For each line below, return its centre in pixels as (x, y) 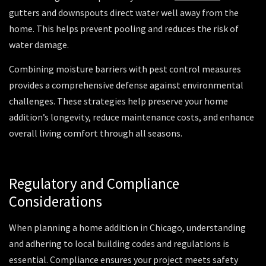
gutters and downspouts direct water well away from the (124, 12)
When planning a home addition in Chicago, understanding (127, 227)
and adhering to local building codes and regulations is (119, 243)
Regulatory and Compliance (94, 183)
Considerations (56, 201)
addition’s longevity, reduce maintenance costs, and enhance (132, 117)
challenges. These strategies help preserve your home (118, 101)
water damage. (40, 44)
